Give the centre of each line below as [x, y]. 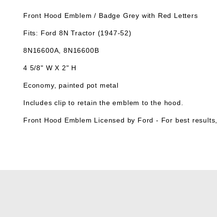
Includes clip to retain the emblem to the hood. [103, 102]
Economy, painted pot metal [71, 85]
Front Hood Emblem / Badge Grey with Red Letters [111, 15]
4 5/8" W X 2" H [50, 68]
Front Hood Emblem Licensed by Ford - [92, 120]
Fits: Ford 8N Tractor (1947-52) [77, 33]
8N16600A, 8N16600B [61, 50]
